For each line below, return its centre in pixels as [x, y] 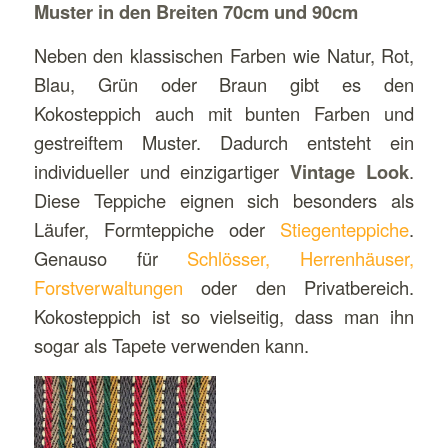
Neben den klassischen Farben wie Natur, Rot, [224, 55]
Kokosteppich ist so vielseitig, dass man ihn [224, 316]
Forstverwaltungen [108, 287]
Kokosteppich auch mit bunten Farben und [224, 113]
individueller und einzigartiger [162, 171]
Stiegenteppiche [345, 229]
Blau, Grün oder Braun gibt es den [224, 84]
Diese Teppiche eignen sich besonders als [224, 200]
